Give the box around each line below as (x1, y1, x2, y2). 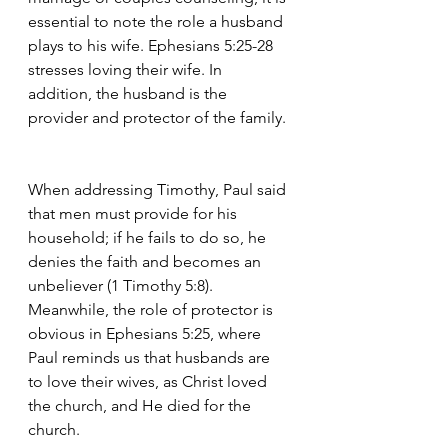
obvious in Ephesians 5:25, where (28, 324, 265, 343)
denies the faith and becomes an (28, 252, 265, 271)
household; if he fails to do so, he (28, 228, 270, 247)
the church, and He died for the (28, 396, 255, 415)
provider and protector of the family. (28, 108, 290, 127)
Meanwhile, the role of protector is (28, 300, 277, 319)
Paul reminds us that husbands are (28, 348, 274, 367)
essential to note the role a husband (28, 12, 287, 31)
